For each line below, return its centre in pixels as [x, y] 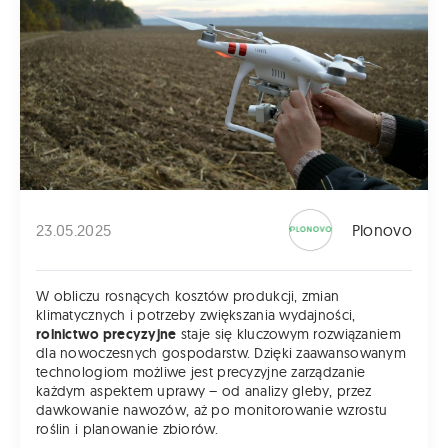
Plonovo [381, 230]
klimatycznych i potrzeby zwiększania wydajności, [196, 315]
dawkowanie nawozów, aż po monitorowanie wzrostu [212, 410]
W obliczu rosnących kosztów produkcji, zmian [188, 296]
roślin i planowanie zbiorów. [127, 429]
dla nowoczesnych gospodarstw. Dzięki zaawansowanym [221, 353]
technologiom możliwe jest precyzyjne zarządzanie [201, 372]
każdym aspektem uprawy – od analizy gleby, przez [204, 391]
